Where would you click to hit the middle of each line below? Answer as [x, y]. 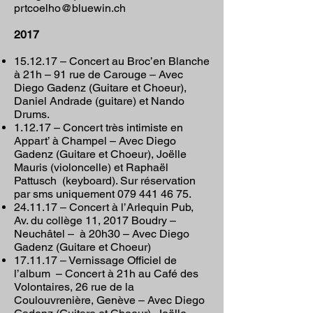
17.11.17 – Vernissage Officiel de [95, 260]
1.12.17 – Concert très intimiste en [99, 128]
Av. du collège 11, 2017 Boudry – [95, 220]
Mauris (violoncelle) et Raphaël [91, 167]
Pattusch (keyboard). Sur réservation [105, 181]
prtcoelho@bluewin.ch [70, 8]
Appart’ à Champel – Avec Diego [95, 141]
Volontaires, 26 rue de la [74, 287]
